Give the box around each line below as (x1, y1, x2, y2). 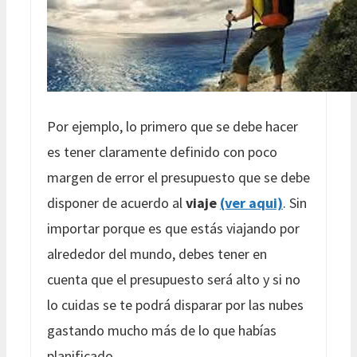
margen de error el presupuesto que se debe (47, 167, 310, 186)
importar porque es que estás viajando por (47, 218, 300, 237)
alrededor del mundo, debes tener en (47, 244, 267, 263)
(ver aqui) (220, 193, 283, 212)
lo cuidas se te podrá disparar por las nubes (47, 295, 304, 314)
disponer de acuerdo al (47, 193, 186, 212)
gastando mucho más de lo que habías (47, 320, 277, 339)
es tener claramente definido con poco (47, 142, 277, 161)
